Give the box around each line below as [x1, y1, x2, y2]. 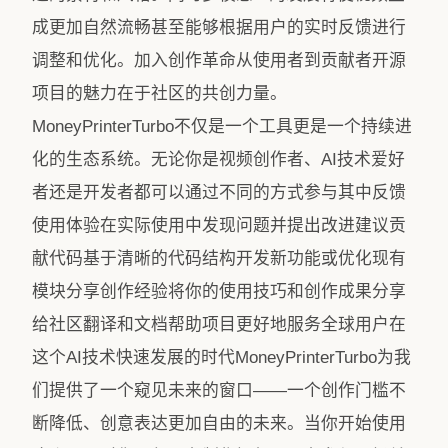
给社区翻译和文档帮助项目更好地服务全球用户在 [32, 315, 406, 334]
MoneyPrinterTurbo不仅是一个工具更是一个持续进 [32, 117, 412, 136]
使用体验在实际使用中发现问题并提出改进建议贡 [32, 216, 406, 235]
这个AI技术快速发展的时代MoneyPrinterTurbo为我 [32, 348, 411, 367]
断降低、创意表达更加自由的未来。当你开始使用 [32, 414, 406, 433]
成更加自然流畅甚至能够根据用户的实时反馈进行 [32, 18, 406, 37]
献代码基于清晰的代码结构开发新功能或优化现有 [32, 249, 406, 268]
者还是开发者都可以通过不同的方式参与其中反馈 [32, 183, 406, 202]
